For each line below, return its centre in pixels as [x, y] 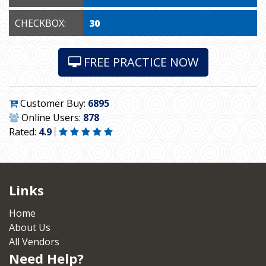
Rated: [24, 132]
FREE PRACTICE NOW [139, 62]
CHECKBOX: [40, 23]
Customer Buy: [53, 103]
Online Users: [51, 118]
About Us [30, 227]
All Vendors [34, 242]
